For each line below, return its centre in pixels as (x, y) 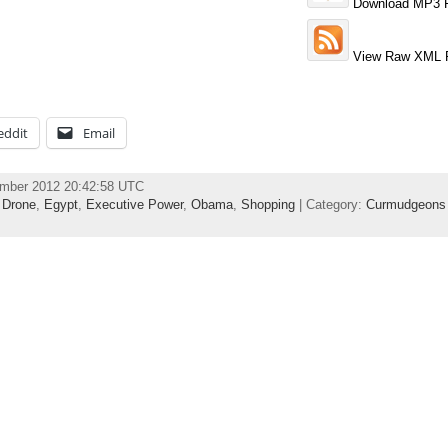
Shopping (267, 204)
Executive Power (134, 204)
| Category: (330, 204)
